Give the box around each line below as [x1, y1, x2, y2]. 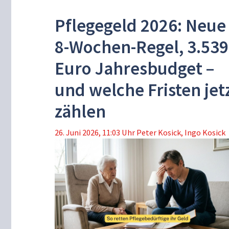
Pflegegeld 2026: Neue [55, 14, 226, 37]
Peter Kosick [136, 127, 181, 138]
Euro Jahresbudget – [55, 57, 214, 80]
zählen [55, 100, 106, 123]
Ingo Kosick [185, 127, 225, 138]
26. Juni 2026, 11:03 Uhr [55, 127, 135, 138]
